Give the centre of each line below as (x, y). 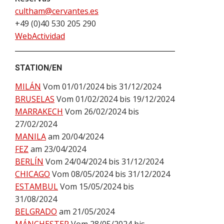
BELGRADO (36, 212)
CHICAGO (32, 174)
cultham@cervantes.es (57, 11)
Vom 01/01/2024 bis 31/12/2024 (102, 87)
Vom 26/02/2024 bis (102, 112)
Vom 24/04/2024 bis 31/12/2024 (104, 162)
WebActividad (40, 36)
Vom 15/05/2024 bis (97, 187)
